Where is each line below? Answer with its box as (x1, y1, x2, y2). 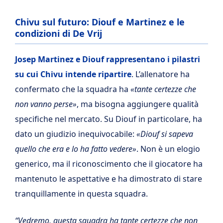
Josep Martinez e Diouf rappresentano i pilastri (15, 54, 200, 65)
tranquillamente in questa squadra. (15, 188, 148, 199)
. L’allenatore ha (131, 69, 190, 80)
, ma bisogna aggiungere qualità (77, 99, 199, 110)
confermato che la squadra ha (15, 84, 130, 95)
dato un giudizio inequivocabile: (15, 128, 136, 139)
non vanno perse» (15, 99, 77, 110)
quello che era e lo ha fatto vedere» (15, 143, 136, 154)
